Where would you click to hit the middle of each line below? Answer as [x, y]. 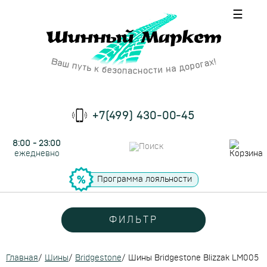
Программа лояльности [144, 179]
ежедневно [37, 154]
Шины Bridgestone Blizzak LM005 [193, 258]
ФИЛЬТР [133, 220]
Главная [22, 258]
